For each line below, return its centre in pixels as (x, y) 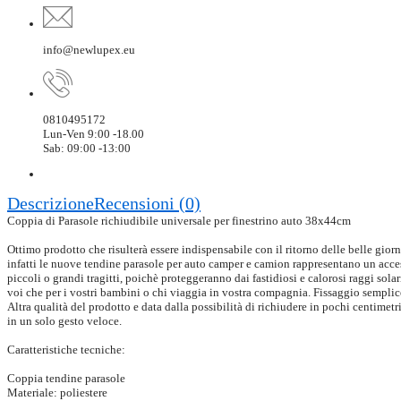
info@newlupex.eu (89, 50)
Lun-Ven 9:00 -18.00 (94, 134)
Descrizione (51, 204)
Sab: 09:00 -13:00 (87, 149)
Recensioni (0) (147, 204)
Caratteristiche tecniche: (66, 350)
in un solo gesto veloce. (64, 321)
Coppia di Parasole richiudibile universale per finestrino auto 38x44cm (179, 221)
